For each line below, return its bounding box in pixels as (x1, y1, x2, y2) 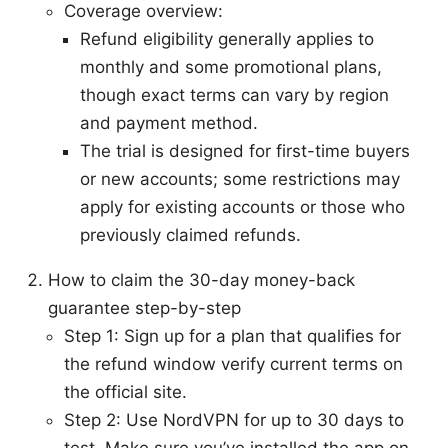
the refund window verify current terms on (64, 354, 403, 375)
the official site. (64, 382, 187, 403)
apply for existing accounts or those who (80, 197, 405, 218)
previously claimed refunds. (80, 225, 301, 246)
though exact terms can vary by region (80, 85, 389, 106)
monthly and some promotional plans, (80, 57, 382, 78)
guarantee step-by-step (48, 298, 241, 319)
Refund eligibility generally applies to (80, 29, 374, 50)
